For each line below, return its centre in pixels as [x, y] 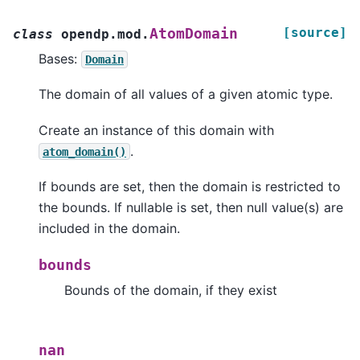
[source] [315, 33]
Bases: [60, 59]
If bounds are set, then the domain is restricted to [190, 187]
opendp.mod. [105, 35]
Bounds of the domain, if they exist [171, 290]
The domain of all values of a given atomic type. [186, 94]
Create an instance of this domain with [156, 130]
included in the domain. [109, 229]
